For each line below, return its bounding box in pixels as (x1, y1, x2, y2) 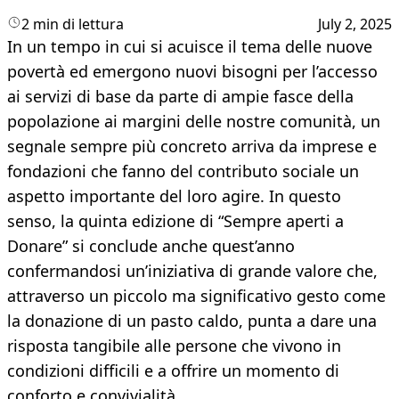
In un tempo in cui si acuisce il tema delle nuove (7, 36, 372, 58)
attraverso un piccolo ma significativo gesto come (7, 285, 386, 307)
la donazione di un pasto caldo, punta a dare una (7, 310, 377, 332)
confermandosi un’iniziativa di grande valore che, (7, 260, 378, 282)
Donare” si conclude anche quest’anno (7, 235, 295, 257)
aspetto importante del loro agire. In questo (7, 185, 341, 208)
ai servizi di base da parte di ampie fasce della (7, 85, 354, 108)
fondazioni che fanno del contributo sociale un (7, 160, 359, 183)
